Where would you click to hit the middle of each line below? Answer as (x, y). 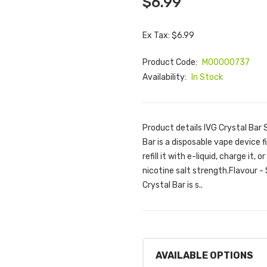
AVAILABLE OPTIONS (204, 255)
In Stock (207, 77)
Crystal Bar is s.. (173, 185)
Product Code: (171, 62)
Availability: (165, 77)
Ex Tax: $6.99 (168, 35)
